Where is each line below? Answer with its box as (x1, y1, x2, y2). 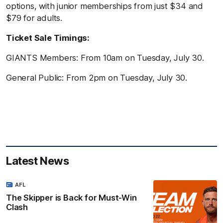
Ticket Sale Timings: (6, 32, 90, 43)
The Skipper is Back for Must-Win (6, 192, 137, 203)
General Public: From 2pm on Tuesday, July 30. (6, 72, 187, 83)
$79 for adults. (6, 12, 63, 23)
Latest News (6, 154, 69, 167)
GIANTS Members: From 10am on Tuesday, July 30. (6, 52, 204, 63)
